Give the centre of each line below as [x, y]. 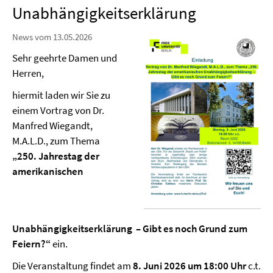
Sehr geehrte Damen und [65, 58]
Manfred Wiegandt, [52, 126]
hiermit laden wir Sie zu [61, 95]
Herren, [28, 73]
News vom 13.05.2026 [52, 37]
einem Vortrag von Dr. [58, 110]
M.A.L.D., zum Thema [57, 141]
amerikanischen [48, 171]
